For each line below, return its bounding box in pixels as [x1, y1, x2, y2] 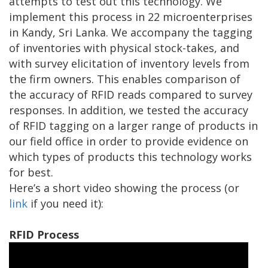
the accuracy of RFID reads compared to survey [9, 87, 252, 102]
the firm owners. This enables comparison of [9, 72, 240, 87]
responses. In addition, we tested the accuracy [9, 103, 248, 118]
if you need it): [28, 196, 103, 211]
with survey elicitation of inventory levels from [9, 56, 249, 71]
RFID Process [9, 227, 79, 242]
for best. [9, 165, 53, 180]
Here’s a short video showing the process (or [9, 181, 239, 196]
